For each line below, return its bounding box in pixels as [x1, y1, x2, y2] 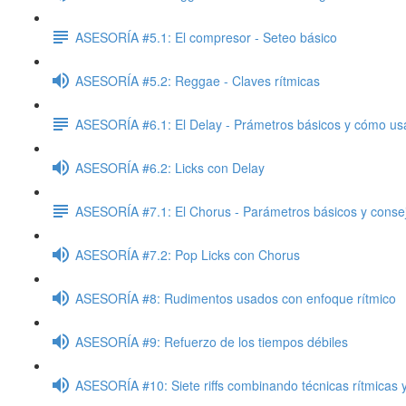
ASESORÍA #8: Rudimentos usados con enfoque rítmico [75, 288, 396, 307]
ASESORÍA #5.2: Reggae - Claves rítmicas [75, 71, 320, 90]
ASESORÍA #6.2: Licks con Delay [75, 158, 265, 177]
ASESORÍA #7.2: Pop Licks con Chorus [75, 245, 300, 264]
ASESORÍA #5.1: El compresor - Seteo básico [75, 27, 337, 46]
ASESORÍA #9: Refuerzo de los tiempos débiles [75, 332, 348, 351]
